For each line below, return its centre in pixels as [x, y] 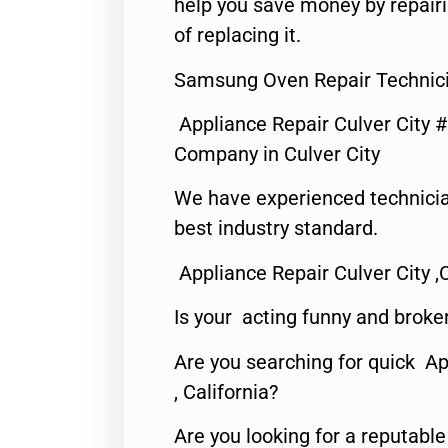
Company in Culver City [277, 153]
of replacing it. [237, 35]
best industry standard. [276, 228]
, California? [226, 391]
